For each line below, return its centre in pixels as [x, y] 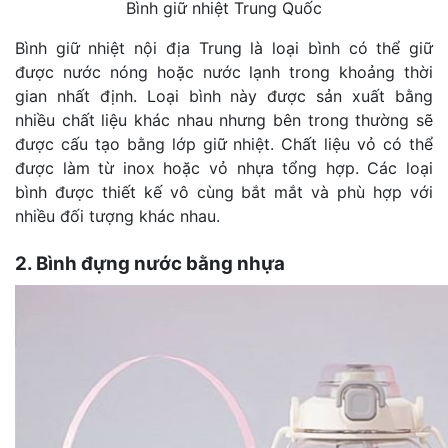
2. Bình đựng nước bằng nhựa [150, 263]
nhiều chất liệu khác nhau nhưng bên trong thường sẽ [224, 119]
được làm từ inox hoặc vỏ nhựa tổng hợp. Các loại [224, 167]
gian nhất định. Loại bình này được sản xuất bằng [224, 95]
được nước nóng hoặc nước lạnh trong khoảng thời [224, 71]
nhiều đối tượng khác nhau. [117, 215]
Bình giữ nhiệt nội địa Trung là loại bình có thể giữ [224, 47]
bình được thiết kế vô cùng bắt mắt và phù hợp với [224, 191]
